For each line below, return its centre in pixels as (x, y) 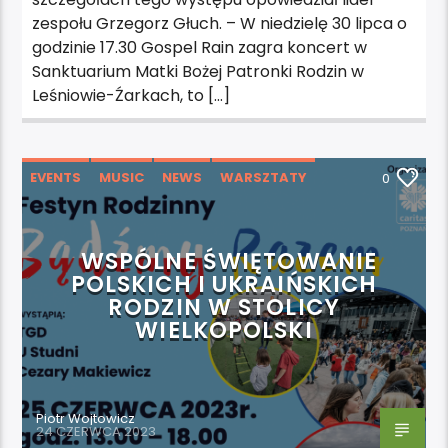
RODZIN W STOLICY (224, 306)
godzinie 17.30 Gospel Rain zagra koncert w (200, 47)
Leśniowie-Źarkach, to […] (131, 95)
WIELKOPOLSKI (224, 329)
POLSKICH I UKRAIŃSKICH (224, 283)
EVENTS (56, 177)
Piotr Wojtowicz (86, 418)
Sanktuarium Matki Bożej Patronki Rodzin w (198, 71)
